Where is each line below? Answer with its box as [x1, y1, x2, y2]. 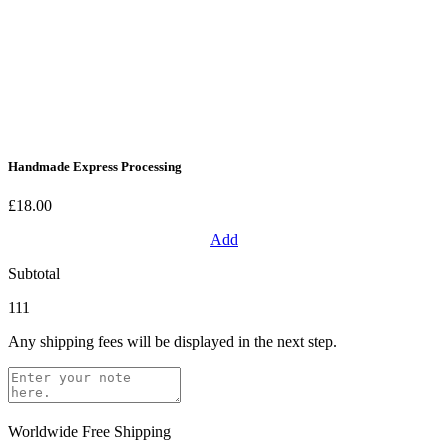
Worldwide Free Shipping [8, 422, 171, 440]
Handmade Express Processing [8, 158, 182, 174]
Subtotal [8, 264, 60, 282]
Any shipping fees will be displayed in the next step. [8, 332, 337, 350]
